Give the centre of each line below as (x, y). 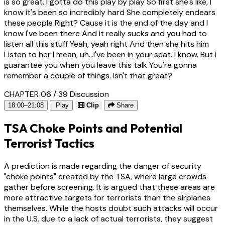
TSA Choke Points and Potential (93, 128)
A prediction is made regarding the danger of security (103, 166)
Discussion (89, 94)
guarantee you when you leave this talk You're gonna (100, 65)
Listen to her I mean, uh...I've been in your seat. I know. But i (110, 54)
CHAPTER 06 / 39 (36, 94)
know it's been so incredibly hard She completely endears (110, 12)
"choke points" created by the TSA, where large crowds (105, 176)
